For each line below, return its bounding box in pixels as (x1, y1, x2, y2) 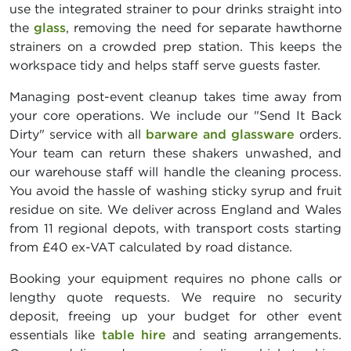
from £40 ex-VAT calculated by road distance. (9, 238, 292, 255)
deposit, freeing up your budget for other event (9, 307, 342, 324)
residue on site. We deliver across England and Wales (9, 201, 342, 217)
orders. (295, 125, 342, 142)
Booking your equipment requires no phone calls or (9, 270, 342, 286)
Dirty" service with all (9, 125, 146, 142)
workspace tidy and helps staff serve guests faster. (9, 56, 320, 73)
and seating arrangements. (166, 326, 342, 342)
